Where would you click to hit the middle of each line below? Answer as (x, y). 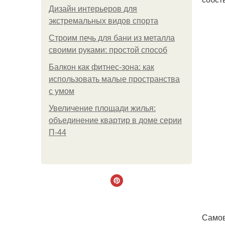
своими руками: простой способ (108, 50)
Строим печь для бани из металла (112, 38)
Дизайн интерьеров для (93, 9)
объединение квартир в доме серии (115, 120)
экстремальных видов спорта (103, 21)
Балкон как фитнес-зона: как (101, 67)
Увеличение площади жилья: (102, 108)
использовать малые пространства (114, 79)
